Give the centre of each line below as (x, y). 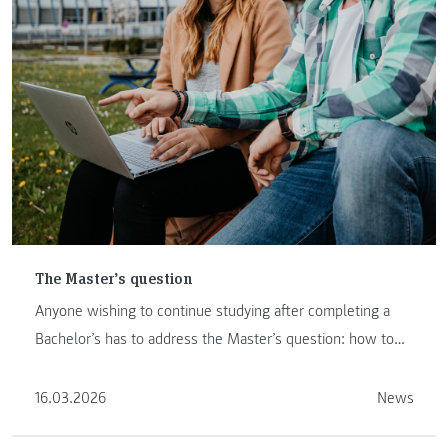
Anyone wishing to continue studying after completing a (212, 311)
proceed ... (68, 367)
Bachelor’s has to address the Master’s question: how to (214, 339)
